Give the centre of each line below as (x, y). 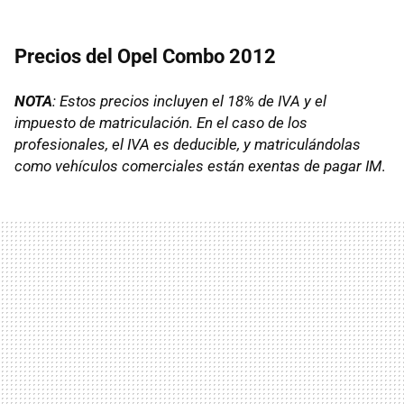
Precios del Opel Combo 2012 (145, 56)
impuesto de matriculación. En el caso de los (161, 122)
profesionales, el (71, 144)
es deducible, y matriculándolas (255, 144)
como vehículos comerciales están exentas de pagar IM (198, 165)
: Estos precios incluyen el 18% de (165, 101)
